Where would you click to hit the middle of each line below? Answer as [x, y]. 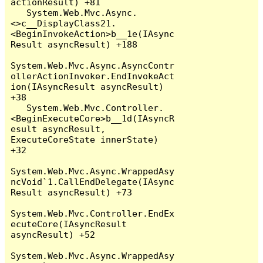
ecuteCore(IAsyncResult [69, 224]
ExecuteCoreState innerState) [85, 139]
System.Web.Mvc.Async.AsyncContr [93, 65]
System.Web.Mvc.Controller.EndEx [93, 213]
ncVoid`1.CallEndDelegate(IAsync [93, 181]
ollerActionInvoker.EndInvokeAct [93, 76]
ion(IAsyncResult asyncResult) [87, 86]
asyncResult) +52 [53, 234]
